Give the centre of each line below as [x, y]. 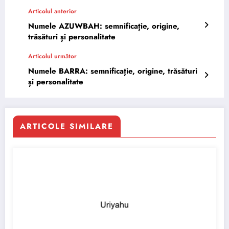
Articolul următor [52, 56]
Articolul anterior [52, 11]
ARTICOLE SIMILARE [67, 126]
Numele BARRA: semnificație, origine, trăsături [113, 71]
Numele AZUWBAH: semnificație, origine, [104, 26]
